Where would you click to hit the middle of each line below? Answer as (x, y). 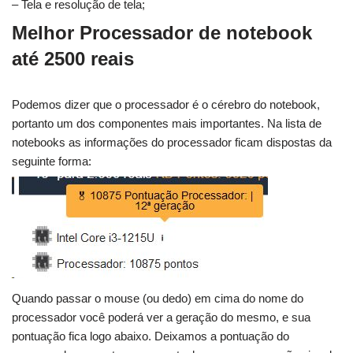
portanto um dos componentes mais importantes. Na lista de (167, 124)
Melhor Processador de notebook (162, 33)
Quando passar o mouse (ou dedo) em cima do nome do (158, 299)
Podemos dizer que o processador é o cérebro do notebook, (166, 105)
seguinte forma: (52, 162)
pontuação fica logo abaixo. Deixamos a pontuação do (150, 336)
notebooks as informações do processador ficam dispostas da (172, 143)
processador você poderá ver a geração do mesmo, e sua (161, 318)
